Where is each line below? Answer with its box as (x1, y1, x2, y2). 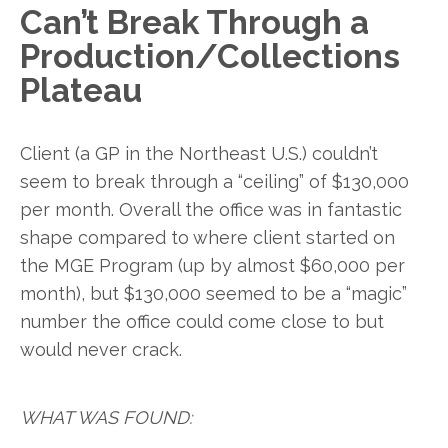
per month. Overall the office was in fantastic (20, 199, 402, 221)
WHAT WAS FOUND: (20, 407, 192, 429)
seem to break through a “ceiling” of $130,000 (20, 171, 409, 193)
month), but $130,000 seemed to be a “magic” (20, 283, 407, 305)
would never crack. (20, 339, 182, 361)
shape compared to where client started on (20, 227, 395, 249)
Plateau (20, 70, 142, 110)
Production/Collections (20, 36, 400, 76)
